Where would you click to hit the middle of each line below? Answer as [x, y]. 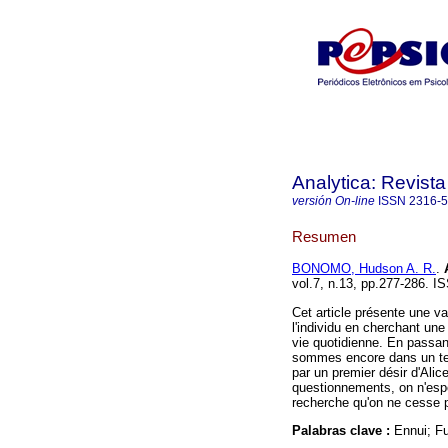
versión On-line [333, 201]
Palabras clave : [343, 430]
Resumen [324, 236]
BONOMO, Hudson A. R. [364, 269]
